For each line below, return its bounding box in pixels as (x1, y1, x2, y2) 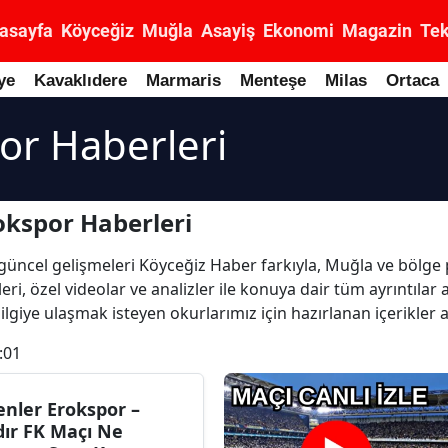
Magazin (342, 20, 412, 41)
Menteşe (240, 71, 306, 90)
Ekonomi (263, 20, 334, 41)
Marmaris (146, 71, 221, 90)
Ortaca (386, 71, 439, 90)
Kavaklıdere (34, 71, 127, 90)
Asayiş (201, 20, 255, 41)
